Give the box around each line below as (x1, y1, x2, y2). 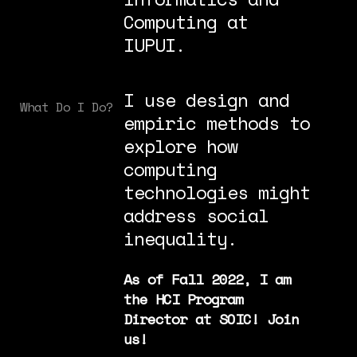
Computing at (123, 8, 248, 35)
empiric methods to (123, 109, 310, 136)
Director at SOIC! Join (123, 308, 299, 329)
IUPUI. (123, 31, 186, 58)
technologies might (123, 178, 310, 206)
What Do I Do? (20, 96, 113, 116)
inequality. (123, 225, 237, 252)
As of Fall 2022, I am (123, 268, 291, 289)
